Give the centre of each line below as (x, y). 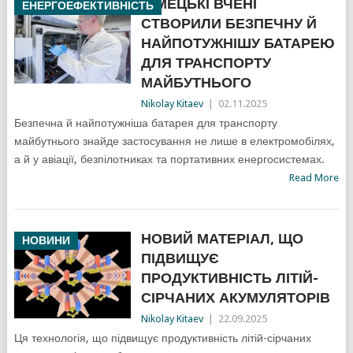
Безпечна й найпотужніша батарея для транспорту (145, 123)
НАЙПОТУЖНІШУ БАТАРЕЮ (238, 43)
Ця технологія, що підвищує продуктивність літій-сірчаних (162, 338)
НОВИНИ (46, 241)
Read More (314, 178)
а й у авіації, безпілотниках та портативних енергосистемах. (169, 160)
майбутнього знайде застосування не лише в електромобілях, (174, 141)
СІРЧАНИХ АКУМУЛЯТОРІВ (235, 298)
